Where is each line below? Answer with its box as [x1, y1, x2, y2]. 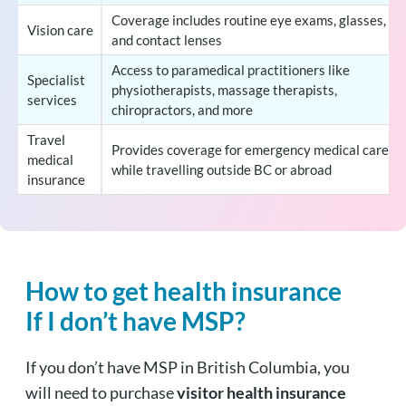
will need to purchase [24, 382, 177, 402]
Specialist [26, 71, 85, 88]
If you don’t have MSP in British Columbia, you [24, 356, 350, 377]
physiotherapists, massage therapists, [111, 81, 337, 98]
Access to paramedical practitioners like [111, 61, 350, 78]
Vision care [26, 21, 93, 38]
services [26, 91, 77, 108]
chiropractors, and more [111, 101, 253, 118]
